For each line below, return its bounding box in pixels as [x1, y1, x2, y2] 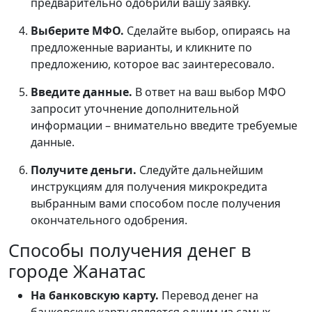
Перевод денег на [159, 288, 258, 304]
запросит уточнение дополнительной [31, 101, 239, 117]
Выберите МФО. [31, 23, 127, 39]
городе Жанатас [8, 259, 146, 283]
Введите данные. [31, 84, 135, 100]
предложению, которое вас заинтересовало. [31, 56, 274, 72]
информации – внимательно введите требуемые [31, 118, 297, 134]
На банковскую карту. [31, 288, 159, 304]
